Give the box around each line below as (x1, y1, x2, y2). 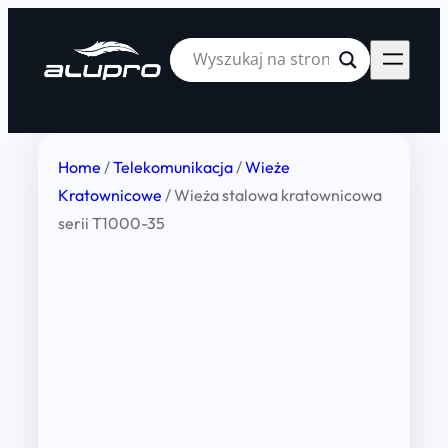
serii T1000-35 (58, 213, 165, 233)
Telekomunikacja (113, 157, 233, 177)
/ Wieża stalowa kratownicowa (162, 185, 382, 205)
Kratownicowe (58, 185, 162, 205)
